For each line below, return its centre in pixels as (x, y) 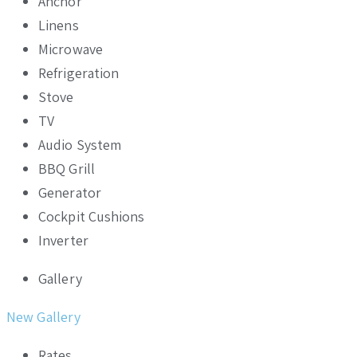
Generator (70, 192)
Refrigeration (79, 73)
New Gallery (44, 316)
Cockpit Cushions (92, 216)
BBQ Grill (67, 168)
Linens (59, 25)
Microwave (71, 49)
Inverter (63, 240)
